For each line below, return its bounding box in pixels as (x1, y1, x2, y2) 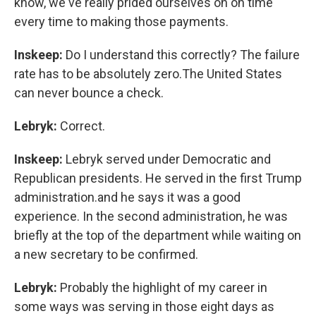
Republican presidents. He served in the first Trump (14, 171, 302, 186)
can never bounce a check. (14, 85, 164, 100)
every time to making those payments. (14, 14, 229, 29)
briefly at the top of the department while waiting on (14, 228, 301, 243)
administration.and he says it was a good (14, 190, 241, 205)
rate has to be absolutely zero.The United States (14, 66, 282, 81)
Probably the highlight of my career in (57, 280, 267, 295)
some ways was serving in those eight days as (14, 299, 274, 314)
